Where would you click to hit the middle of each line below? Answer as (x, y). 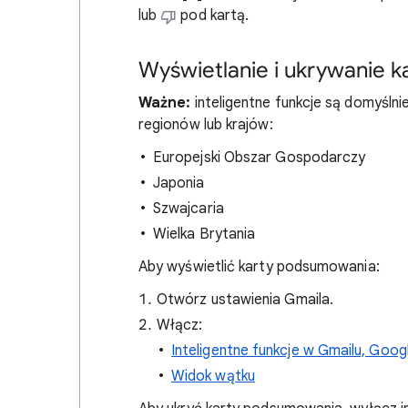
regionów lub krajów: (206, 125)
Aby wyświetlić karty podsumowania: (259, 267)
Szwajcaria (189, 209)
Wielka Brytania (204, 234)
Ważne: (165, 103)
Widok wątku (213, 376)
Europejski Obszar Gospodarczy (260, 158)
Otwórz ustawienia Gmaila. (245, 300)
